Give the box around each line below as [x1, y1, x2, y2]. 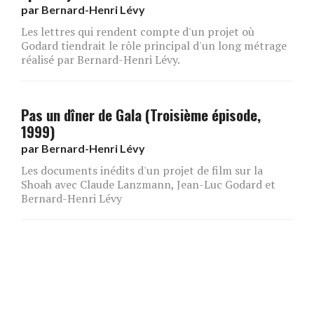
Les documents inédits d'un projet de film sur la [21, 162, 263, 178]
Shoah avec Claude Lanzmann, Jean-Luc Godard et [21, 176, 275, 192]
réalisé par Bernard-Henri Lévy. [21, 51, 180, 67]
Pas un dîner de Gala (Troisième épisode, [21, 103, 261, 125]
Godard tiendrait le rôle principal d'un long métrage [21, 37, 287, 53]
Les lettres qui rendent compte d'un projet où [21, 23, 254, 39]
